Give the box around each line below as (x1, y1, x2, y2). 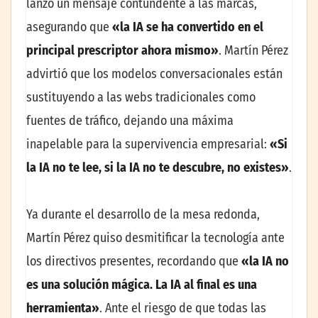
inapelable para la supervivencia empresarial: (26, 136, 270, 153)
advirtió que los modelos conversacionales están (26, 66, 283, 82)
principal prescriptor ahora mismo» (26, 43, 219, 59)
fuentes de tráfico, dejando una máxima (26, 113, 234, 129)
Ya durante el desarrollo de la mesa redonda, (26, 206, 260, 222)
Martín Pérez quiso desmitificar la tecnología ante (26, 229, 285, 246)
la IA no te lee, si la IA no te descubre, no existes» (26, 160, 289, 176)
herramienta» (26, 300, 99, 316)
